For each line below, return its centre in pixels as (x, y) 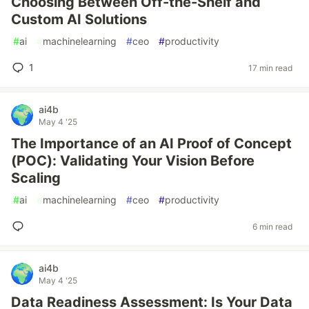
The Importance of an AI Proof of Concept (151, 143)
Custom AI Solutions (79, 19)
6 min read (272, 226)
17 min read (270, 68)
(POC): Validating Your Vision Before (133, 161)
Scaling (36, 178)
